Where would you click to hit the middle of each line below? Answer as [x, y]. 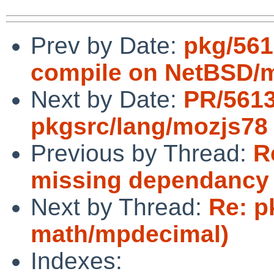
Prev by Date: [107, 45]
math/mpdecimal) [130, 234]
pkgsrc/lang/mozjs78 [149, 126]
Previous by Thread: [142, 153]
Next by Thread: [120, 207]
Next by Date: [107, 99]
